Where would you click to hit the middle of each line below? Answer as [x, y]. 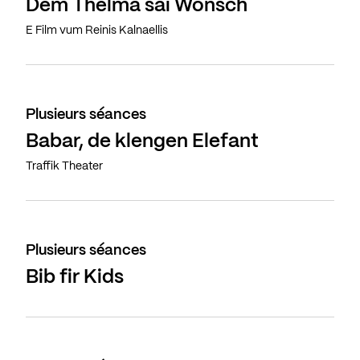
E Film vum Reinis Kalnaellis [97, 31]
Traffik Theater [64, 167]
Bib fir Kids [75, 278]
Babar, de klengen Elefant [142, 142]
